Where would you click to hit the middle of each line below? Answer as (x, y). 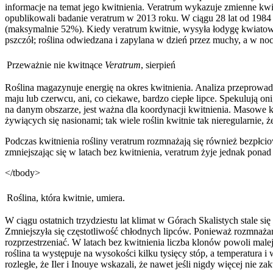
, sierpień (158, 65)
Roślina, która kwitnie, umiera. (66, 197)
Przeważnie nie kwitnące (56, 65)
